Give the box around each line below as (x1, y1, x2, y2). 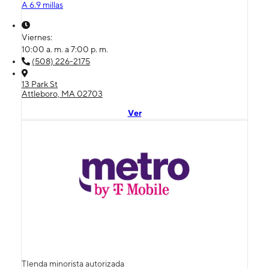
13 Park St (22, 79, 58, 89)
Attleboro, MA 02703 (22, 88, 103, 98)
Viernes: (22, 32, 54, 42)
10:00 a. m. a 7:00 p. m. (22, 44, 108, 54)
